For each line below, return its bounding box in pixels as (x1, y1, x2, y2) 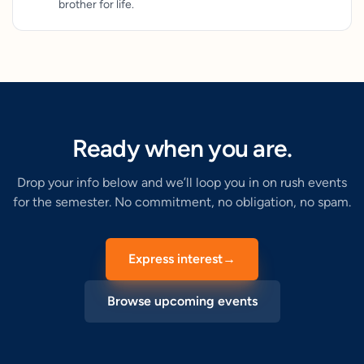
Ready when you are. (71, 133, 292, 163)
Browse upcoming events (106, 293, 258, 309)
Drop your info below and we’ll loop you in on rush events (17, 175, 347, 190)
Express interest (128, 251, 223, 266)
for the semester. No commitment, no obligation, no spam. (13, 194, 351, 210)
